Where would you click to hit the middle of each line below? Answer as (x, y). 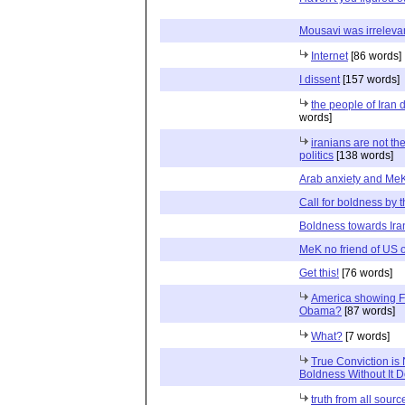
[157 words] (370, 79)
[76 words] (366, 273)
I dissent (320, 79)
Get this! (319, 273)
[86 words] (375, 56)
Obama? (320, 311)
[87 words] (368, 311)
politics (316, 155)
